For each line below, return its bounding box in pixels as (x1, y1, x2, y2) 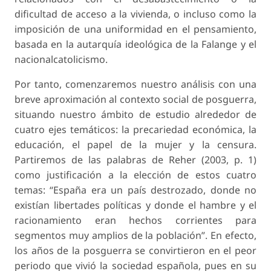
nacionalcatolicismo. (15, 53, 108, 67)
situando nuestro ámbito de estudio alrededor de (15, 108, 256, 122)
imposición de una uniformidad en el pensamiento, (15, 22, 256, 36)
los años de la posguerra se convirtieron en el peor (15, 244, 256, 258)
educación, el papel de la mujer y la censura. (15, 138, 256, 152)
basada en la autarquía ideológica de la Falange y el (15, 38, 256, 51)
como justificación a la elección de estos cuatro (15, 168, 256, 182)
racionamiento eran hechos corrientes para (15, 214, 256, 227)
